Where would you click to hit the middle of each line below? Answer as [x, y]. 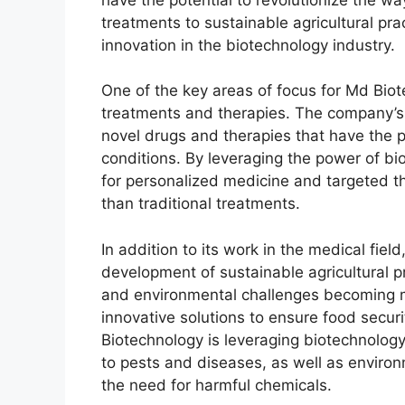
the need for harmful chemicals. [217, 385]
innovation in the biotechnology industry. [248, 45]
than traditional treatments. [201, 204]
